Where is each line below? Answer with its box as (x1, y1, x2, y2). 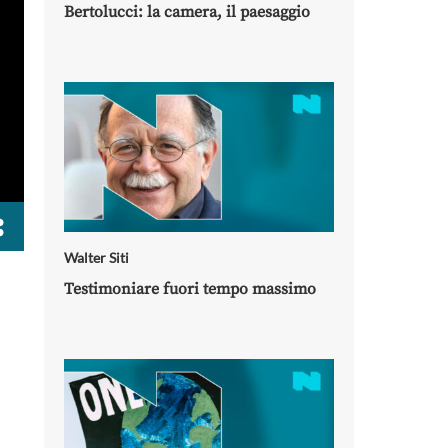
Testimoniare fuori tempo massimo (64, 279, 316, 299)
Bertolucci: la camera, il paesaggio (64, 2, 310, 22)
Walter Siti (64, 249, 129, 266)
